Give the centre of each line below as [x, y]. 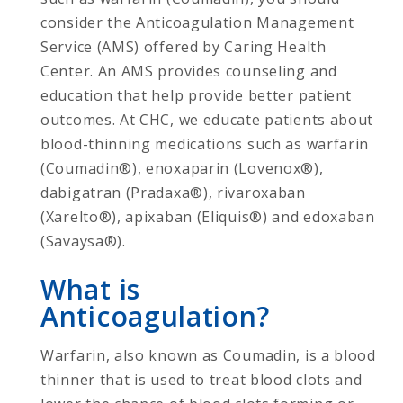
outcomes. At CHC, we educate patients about [207, 119]
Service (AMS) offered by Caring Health [184, 46]
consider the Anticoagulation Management [197, 22]
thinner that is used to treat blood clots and [201, 379]
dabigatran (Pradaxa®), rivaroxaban [173, 192]
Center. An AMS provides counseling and [189, 71]
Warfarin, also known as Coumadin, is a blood [208, 355]
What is [90, 289]
